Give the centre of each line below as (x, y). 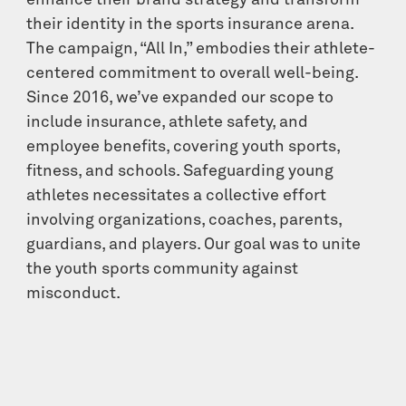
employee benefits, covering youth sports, (184, 147)
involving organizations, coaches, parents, (184, 221)
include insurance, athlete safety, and (168, 123)
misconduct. (74, 294)
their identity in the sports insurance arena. (190, 25)
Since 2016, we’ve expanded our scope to (180, 98)
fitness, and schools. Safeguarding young (180, 172)
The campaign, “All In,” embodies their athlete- (201, 49)
